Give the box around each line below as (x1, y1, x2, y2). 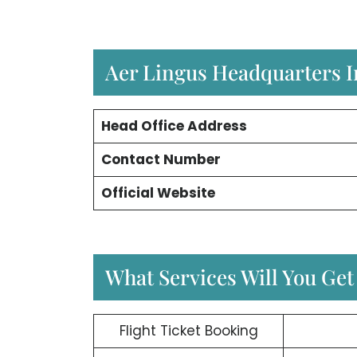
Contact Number (100, 149, 221, 169)
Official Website (100, 182, 215, 202)
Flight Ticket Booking (119, 321, 258, 341)
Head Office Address (100, 116, 247, 135)
